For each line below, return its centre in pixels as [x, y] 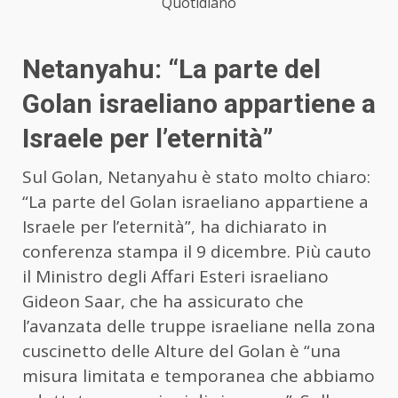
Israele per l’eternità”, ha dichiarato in [175, 227]
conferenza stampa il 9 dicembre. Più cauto [197, 252]
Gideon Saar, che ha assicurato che [163, 302]
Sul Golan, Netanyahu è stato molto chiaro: [196, 177]
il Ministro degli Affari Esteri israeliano [175, 277]
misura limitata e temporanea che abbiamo [199, 376]
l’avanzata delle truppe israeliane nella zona [199, 326]
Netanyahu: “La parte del [171, 69]
